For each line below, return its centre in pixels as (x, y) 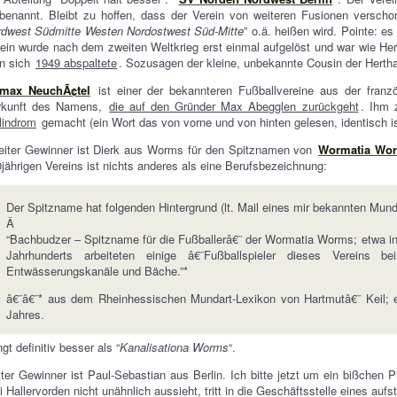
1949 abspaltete (77, 62)
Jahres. (26, 314)
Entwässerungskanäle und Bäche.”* (97, 271)
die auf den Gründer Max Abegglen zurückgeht (234, 106)
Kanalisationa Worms (175, 347)
